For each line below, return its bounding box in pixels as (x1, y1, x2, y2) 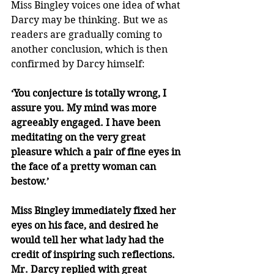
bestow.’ (11, 176, 49, 188)
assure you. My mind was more (11, 102, 159, 114)
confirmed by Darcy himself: (11, 58, 145, 70)
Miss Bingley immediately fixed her (11, 205, 179, 217)
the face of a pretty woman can (11, 161, 158, 173)
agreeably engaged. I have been (11, 117, 163, 129)
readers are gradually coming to (11, 29, 165, 41)
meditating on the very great (11, 131, 148, 144)
